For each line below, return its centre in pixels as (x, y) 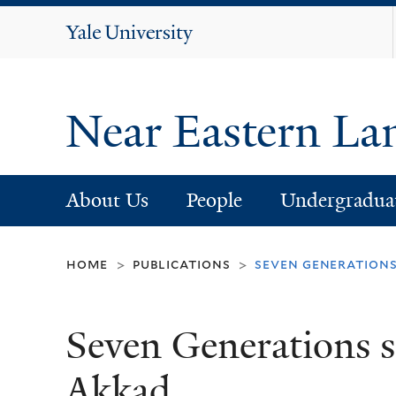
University (149, 55)
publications (182, 264)
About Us (107, 200)
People (214, 200)
